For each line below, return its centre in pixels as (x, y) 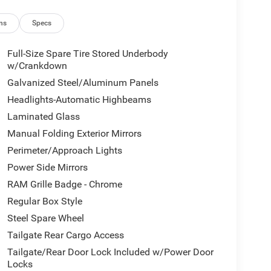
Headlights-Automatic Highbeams (79, 99)
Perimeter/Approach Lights (64, 150)
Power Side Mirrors (47, 167)
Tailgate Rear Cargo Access (65, 235)
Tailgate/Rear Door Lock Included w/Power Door (110, 252)
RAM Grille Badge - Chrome (64, 184)
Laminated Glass (43, 116)
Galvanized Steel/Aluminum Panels (83, 82)
